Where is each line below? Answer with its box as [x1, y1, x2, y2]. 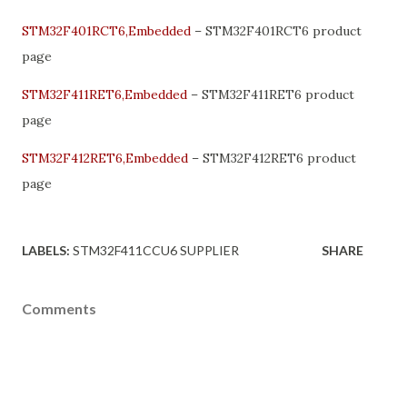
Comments [22, 299, 96, 317]
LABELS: [22, 242, 70, 258]
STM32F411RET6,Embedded [22, 85, 187, 103]
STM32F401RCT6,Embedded [22, 22, 191, 39]
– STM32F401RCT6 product [191, 22, 362, 39]
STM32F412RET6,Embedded [22, 149, 188, 166]
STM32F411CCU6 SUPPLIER [73, 242, 239, 258]
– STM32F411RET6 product [187, 85, 354, 103]
